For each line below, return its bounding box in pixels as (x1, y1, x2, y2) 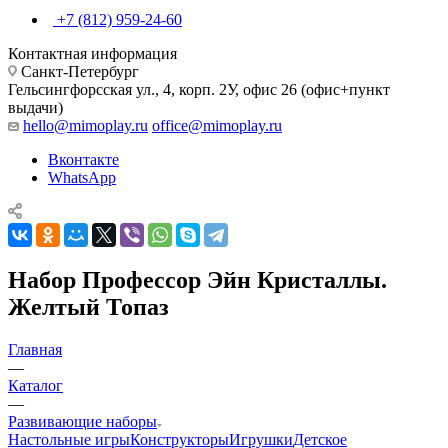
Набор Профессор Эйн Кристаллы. (8, 266, 387, 293)
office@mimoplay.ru (152, 116, 282, 134)
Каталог (8, 376, 63, 394)
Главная (8, 340, 62, 358)
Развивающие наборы (8, 412, 157, 430)
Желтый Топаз (8, 293, 169, 320)
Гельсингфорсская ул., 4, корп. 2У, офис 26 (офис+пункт (8, 80, 390, 98)
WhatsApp (48, 168, 116, 186)
